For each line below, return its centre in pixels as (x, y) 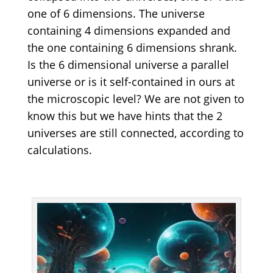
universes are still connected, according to (135, 133)
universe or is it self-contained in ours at (131, 82)
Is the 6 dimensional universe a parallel (128, 65)
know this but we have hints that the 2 (125, 116)
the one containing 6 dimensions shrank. (132, 48)
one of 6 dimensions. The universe (116, 14)
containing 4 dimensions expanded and (129, 31)
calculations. (59, 150)
